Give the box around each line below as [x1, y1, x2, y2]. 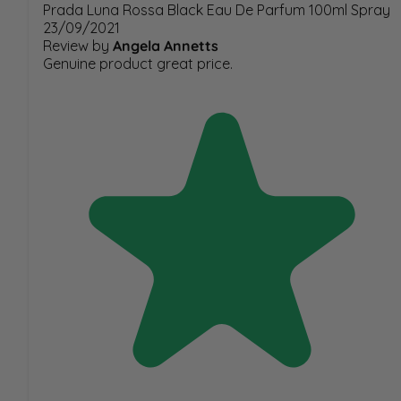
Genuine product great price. [43, 54, 233, 73]
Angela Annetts [113, 36, 218, 55]
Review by [43, 36, 109, 55]
